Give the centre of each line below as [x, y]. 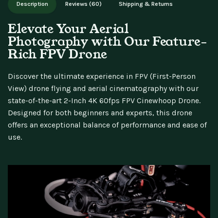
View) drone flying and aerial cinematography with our [103, 88]
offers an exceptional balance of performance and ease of [107, 125]
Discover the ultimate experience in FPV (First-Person [102, 76]
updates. [49, 5]
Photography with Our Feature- [108, 41]
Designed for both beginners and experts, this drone [100, 112]
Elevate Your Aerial [68, 28]
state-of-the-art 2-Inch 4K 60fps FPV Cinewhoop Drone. [104, 100]
